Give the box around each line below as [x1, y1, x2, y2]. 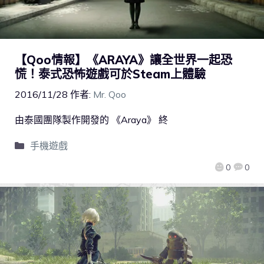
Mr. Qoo [93, 88, 126, 101]
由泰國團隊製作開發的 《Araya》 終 [15, 114, 168, 126]
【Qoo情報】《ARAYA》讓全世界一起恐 [15, 52, 232, 68]
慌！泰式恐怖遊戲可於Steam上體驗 [15, 67, 206, 82]
